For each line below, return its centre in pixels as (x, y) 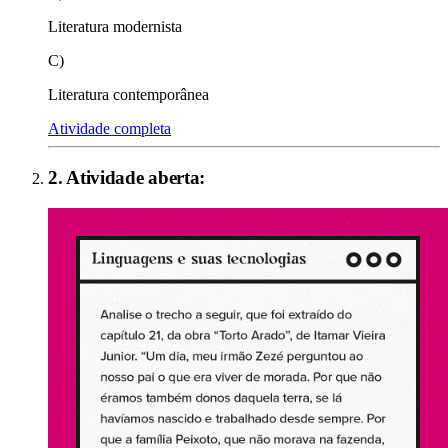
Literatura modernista (115, 27)
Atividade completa (109, 129)
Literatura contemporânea (128, 95)
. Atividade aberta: (131, 178)
